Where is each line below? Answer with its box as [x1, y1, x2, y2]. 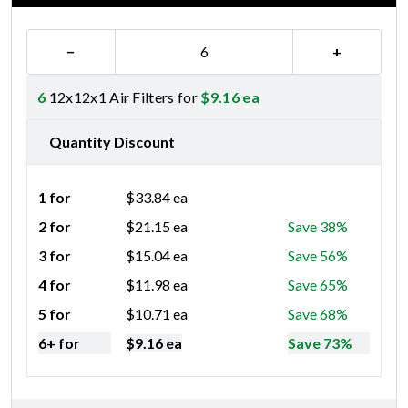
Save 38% [288, 217, 348, 235]
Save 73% [288, 333, 352, 352]
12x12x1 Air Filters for [46, 87, 201, 106]
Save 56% [288, 246, 348, 264]
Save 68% [288, 304, 348, 322]
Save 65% [288, 275, 348, 293]
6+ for [38, 333, 80, 352]
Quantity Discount [49, 132, 175, 150]
